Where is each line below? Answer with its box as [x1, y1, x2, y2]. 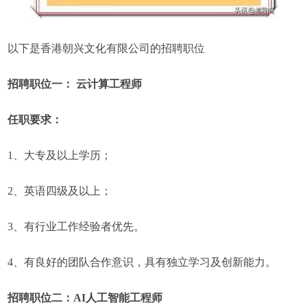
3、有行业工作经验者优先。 [8, 221, 145, 232]
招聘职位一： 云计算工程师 [8, 78, 143, 90]
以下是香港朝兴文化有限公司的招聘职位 [8, 42, 206, 54]
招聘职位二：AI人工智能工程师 [8, 292, 163, 304]
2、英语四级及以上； [8, 185, 112, 197]
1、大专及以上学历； [8, 149, 112, 161]
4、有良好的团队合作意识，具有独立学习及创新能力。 [8, 256, 277, 268]
